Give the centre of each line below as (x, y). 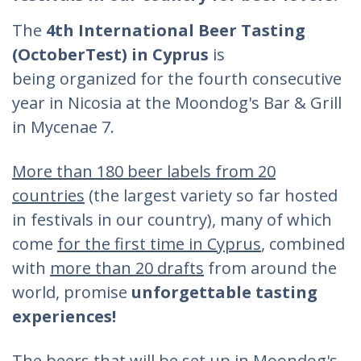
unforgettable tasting (224, 292)
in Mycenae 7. (63, 127)
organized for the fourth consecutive (201, 79)
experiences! (64, 316)
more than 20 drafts (127, 268)
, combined (303, 244)
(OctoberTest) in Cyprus (112, 54)
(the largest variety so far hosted (211, 195)
